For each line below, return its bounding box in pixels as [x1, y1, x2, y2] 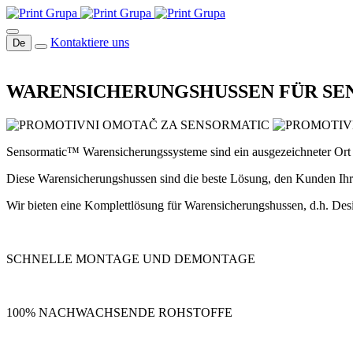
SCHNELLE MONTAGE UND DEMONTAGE [6, 251, 255, 266]
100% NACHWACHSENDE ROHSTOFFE [6, 305, 232, 319]
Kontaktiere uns [50, 35, 129, 49]
